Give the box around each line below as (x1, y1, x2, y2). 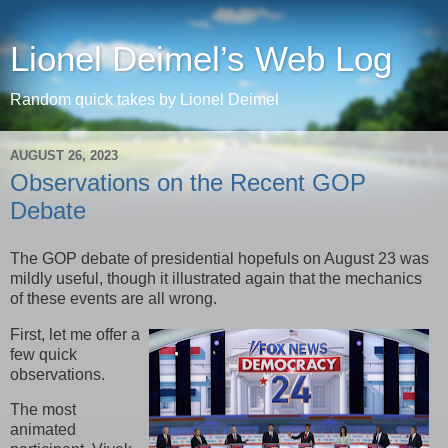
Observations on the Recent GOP (10, 169, 366, 196)
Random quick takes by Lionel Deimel (10, 91, 279, 108)
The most (10, 401, 76, 419)
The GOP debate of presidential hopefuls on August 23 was (10, 249, 429, 267)
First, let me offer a (10, 325, 140, 343)
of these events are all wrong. (10, 289, 221, 307)
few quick (10, 345, 77, 363)
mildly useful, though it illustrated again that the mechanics (10, 269, 422, 287)
